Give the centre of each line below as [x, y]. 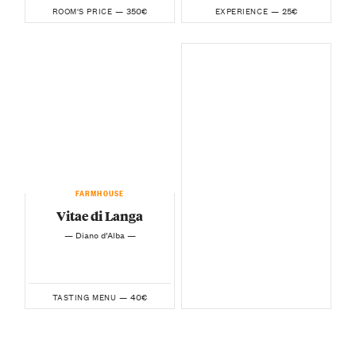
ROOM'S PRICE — [88, 11]
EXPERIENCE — [247, 11]
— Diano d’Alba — [100, 235]
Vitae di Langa [100, 215]
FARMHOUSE [100, 192]
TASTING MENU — [90, 297]
